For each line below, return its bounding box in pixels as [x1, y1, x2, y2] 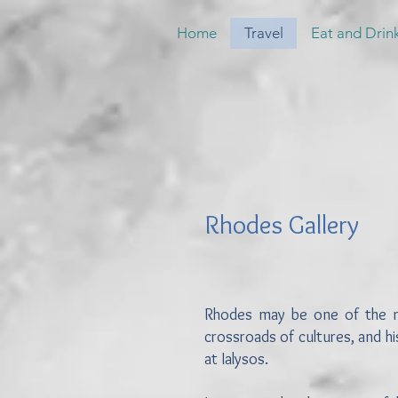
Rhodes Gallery [205, 208, 359, 241]
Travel [243, 24, 283, 42]
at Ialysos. [204, 349, 272, 369]
